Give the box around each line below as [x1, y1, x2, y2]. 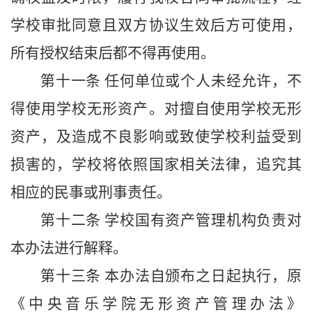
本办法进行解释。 [10, 240, 127, 257]
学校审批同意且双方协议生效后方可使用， [10, 17, 302, 34]
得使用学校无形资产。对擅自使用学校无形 [10, 100, 302, 118]
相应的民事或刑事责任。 [10, 184, 171, 201]
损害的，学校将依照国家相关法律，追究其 [10, 156, 302, 173]
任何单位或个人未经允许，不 [104, 72, 302, 90]
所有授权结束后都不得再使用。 [10, 45, 215, 62]
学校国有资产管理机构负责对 [104, 212, 302, 229]
